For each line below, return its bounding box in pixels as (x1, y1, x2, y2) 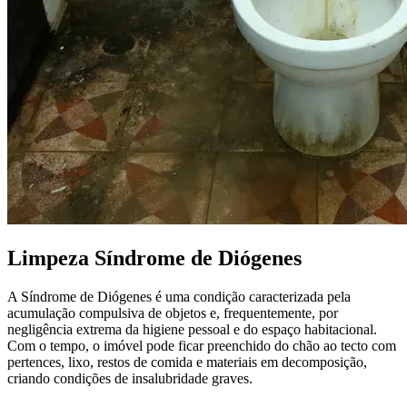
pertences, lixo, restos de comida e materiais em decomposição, (7, 353, 367, 370)
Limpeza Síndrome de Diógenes (7, 245, 302, 270)
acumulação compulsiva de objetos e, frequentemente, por (7, 304, 338, 321)
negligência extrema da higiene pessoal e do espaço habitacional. (7, 321, 377, 337)
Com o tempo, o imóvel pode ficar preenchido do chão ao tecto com (7, 337, 396, 353)
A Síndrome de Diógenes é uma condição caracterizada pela (7, 288, 351, 304)
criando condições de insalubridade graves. (7, 370, 253, 386)
